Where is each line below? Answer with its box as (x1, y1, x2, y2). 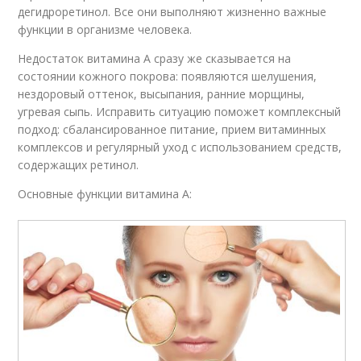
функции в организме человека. (18, 21, 193, 37)
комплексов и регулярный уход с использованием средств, (18, 139, 342, 155)
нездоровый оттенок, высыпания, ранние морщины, (18, 85, 305, 102)
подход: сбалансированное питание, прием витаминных (18, 121, 326, 137)
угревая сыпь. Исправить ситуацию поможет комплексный (18, 103, 342, 119)
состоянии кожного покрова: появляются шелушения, (18, 68, 317, 84)
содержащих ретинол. (18, 156, 139, 172)
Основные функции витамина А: (18, 185, 193, 201)
